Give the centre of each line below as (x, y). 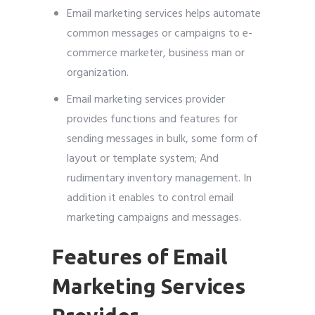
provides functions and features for (152, 119)
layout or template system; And (142, 159)
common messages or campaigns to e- (159, 33)
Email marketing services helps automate (163, 14)
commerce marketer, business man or (155, 53)
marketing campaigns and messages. (154, 218)
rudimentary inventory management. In (159, 178)
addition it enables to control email (150, 198)
